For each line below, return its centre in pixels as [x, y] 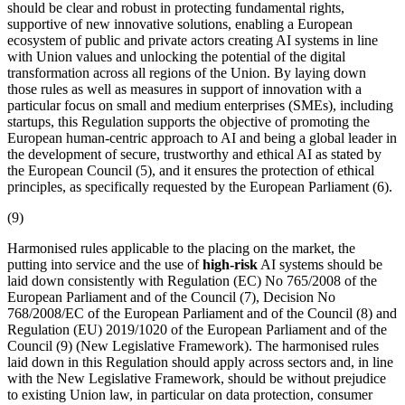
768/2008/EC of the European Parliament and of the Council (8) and [202, 313]
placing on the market [269, 248]
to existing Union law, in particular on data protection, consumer [190, 394]
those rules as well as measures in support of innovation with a [184, 89]
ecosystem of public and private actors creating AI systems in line [193, 40]
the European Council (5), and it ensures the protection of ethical [191, 170]
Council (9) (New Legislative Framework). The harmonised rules [193, 345]
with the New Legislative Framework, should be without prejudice [197, 378]
